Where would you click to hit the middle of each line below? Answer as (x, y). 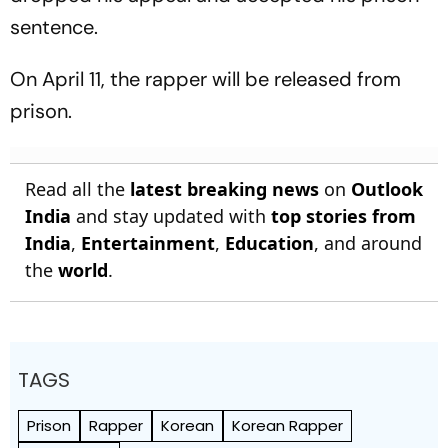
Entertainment (148, 243)
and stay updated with (171, 216)
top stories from (343, 216)
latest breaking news (224, 189)
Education (269, 243)
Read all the (77, 189)
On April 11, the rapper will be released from (205, 79)
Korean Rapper (287, 425)
